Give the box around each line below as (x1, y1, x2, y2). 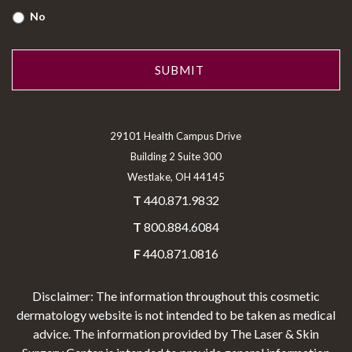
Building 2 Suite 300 (130, 149, 222, 163)
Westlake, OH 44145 (127, 170, 225, 183)
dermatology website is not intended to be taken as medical (16, 306, 335, 322)
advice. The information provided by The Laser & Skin (33, 325, 319, 341)
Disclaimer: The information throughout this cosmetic (32, 288, 320, 303)
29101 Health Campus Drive (110, 129, 242, 142)
